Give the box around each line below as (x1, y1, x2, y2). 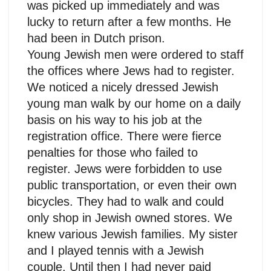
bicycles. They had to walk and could (27, 194, 224, 208)
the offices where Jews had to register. (27, 64, 235, 77)
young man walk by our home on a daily (27, 96, 241, 110)
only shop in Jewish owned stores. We (27, 211, 232, 224)
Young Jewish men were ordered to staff (27, 47, 244, 61)
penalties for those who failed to (27, 145, 198, 159)
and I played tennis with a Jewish (27, 243, 204, 257)
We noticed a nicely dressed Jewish (27, 80, 218, 94)
